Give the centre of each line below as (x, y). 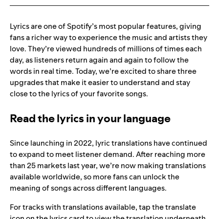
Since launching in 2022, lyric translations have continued (109, 143)
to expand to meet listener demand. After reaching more (108, 154)
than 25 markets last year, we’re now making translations (108, 166)
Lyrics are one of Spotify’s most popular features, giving (106, 26)
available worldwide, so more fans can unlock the (95, 177)
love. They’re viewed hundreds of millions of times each (106, 49)
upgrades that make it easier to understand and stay (100, 83)
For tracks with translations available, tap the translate (103, 207)
